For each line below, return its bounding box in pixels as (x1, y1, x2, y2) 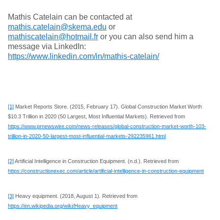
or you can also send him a (98, 32, 193, 41)
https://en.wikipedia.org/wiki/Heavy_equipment (8, 203, 117, 209)
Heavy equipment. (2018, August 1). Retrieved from (14, 193, 137, 199)
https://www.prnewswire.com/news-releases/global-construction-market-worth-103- (8, 123, 206, 129)
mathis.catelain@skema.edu (8, 23, 107, 31)
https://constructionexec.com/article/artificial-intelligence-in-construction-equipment (8, 168, 204, 174)
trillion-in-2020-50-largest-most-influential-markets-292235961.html (8, 133, 165, 139)
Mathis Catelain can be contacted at (8, 13, 132, 21)
